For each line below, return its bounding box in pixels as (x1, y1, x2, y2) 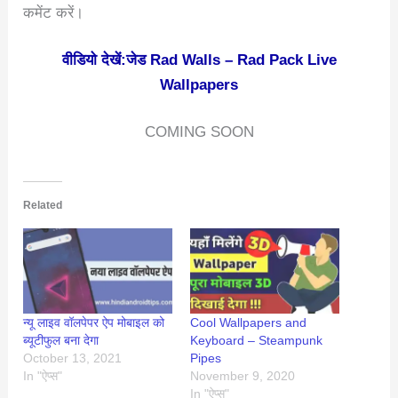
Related (23, 199, 63, 212)
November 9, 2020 (190, 369, 295, 384)
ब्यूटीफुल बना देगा (23, 333, 99, 348)
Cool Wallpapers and (190, 315, 306, 330)
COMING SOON (144, 123, 254, 140)
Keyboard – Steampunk (190, 333, 322, 348)
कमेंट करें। (23, 4, 84, 22)
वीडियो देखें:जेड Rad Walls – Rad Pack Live (61, 51, 337, 68)
